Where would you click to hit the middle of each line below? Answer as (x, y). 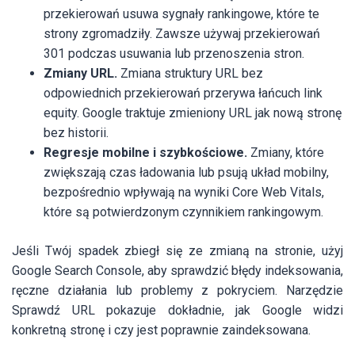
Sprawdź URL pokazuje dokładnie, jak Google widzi (177, 311)
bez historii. (76, 133)
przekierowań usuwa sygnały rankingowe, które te (181, 14)
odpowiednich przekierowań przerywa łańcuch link (183, 94)
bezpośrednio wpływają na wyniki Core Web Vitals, (184, 193)
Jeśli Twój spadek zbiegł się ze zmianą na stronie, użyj (177, 251)
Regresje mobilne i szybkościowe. (145, 153)
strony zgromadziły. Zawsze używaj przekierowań (182, 34)
